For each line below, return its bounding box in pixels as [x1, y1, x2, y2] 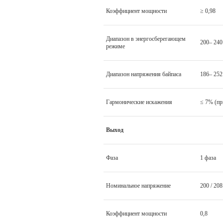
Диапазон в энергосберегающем [106, 35, 186, 42]
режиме [106, 42, 125, 50]
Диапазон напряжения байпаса [106, 70, 181, 78]
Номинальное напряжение [106, 182, 171, 189]
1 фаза [200, 154, 216, 161]
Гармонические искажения [106, 98, 172, 106]
